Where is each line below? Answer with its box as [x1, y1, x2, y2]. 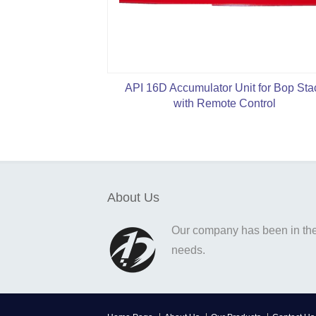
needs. [171, 244, 205, 257]
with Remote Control [174, 97, 276, 110]
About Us [107, 190, 159, 205]
